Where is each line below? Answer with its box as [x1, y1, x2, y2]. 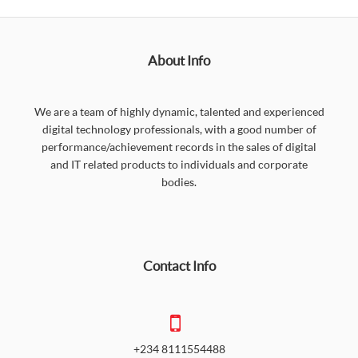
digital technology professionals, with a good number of [42, 122, 316, 136]
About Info [148, 52, 210, 69]
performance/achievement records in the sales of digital [42, 140, 316, 153]
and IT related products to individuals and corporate [50, 157, 308, 171]
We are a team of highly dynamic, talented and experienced [34, 105, 324, 118]
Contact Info [142, 257, 216, 274]
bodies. [161, 175, 197, 189]
